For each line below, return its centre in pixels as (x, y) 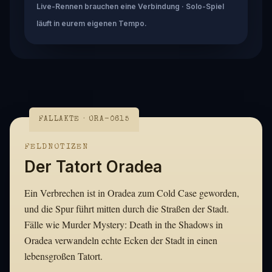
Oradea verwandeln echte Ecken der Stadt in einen (121, 240)
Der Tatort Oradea (93, 166)
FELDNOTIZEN (57, 147)
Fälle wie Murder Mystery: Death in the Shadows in (124, 224)
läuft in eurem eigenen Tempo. (92, 23)
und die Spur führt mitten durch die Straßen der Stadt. (127, 208)
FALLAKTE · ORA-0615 (84, 119)
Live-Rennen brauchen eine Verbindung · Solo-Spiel (130, 6)
